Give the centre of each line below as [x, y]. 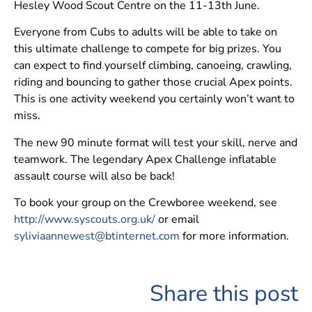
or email [177, 220]
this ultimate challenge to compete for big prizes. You [148, 49]
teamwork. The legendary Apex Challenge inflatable [145, 159]
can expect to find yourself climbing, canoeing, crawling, [153, 66]
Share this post [224, 293]
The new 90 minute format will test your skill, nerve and [156, 142]
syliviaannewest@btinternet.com [97, 236]
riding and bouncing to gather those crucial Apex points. [153, 83]
